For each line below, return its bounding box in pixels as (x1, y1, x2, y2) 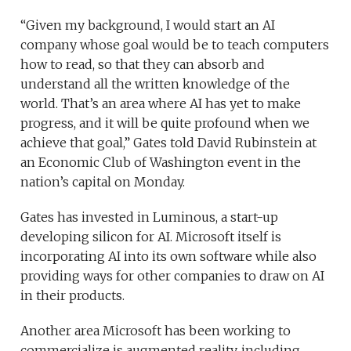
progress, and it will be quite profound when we (20, 115, 310, 132)
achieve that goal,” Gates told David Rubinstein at (20, 135, 317, 151)
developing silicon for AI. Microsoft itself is (20, 229, 282, 245)
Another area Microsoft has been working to (20, 323, 291, 339)
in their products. (20, 288, 125, 304)
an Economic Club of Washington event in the (20, 154, 302, 171)
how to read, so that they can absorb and (20, 56, 266, 73)
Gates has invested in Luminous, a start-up (20, 209, 279, 226)
